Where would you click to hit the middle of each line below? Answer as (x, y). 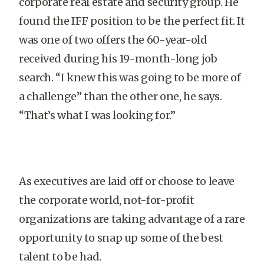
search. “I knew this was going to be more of (130, 77)
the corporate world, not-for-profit (107, 200)
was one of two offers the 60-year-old (113, 40)
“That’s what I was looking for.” (97, 115)
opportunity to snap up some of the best (121, 238)
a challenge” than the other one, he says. (121, 96)
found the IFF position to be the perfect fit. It (132, 21)
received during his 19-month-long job (118, 59)
